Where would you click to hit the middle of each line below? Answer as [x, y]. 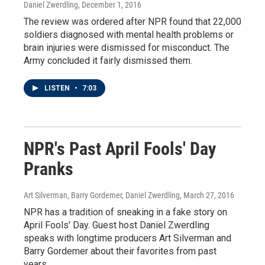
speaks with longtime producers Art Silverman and [127, 238]
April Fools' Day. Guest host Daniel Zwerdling [117, 225]
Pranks [49, 169]
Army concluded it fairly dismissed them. [108, 60]
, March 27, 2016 [207, 195]
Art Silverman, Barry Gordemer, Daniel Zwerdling [102, 195]
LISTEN [58, 88]
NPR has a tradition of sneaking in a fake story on [125, 212]
